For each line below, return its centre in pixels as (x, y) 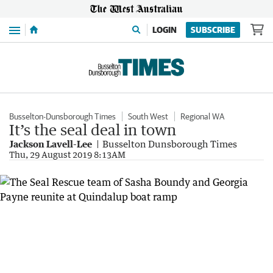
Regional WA (202, 116)
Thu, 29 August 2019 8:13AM (67, 154)
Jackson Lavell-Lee (51, 144)
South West (148, 116)
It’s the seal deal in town (93, 129)
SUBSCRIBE (213, 30)
